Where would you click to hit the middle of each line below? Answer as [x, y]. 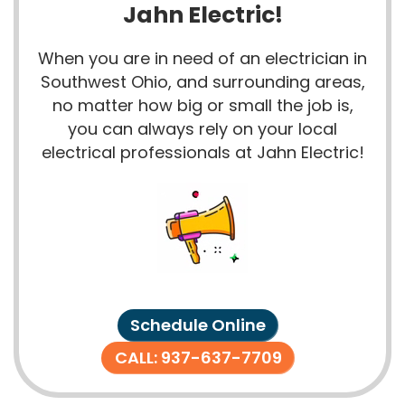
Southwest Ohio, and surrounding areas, [202, 82]
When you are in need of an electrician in [202, 59]
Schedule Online [198, 325]
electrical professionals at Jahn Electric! [202, 153]
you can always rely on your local [202, 129]
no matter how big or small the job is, [202, 106]
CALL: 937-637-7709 [198, 358]
